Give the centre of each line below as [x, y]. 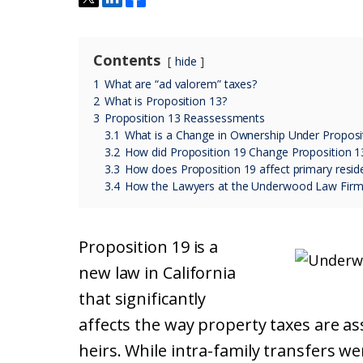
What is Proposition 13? [165, 101]
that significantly [143, 299]
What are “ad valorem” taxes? [181, 84]
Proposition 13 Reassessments [185, 118]
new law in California [157, 273]
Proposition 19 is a [149, 247]
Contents [127, 60]
